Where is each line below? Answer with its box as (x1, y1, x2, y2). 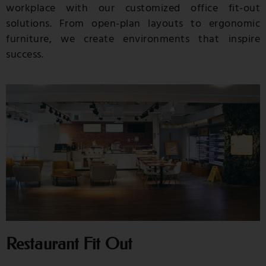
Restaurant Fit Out (6, 233, 132, 254)
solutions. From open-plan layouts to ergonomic (6, 15, 260, 31)
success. (6, 46, 43, 62)
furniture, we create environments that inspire (6, 31, 260, 46)
